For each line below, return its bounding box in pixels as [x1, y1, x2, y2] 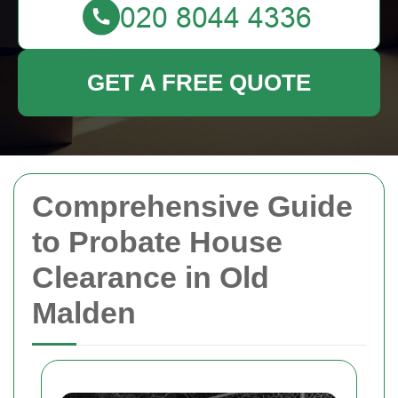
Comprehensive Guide [32, 189, 353, 223]
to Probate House [32, 225, 283, 259]
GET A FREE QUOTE [87, 69, 311, 96]
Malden [32, 296, 136, 330]
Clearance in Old [32, 260, 269, 294]
